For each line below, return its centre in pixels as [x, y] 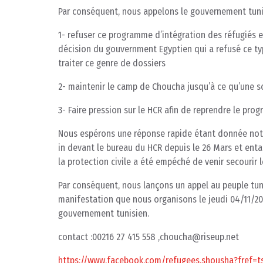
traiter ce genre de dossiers [112, 63]
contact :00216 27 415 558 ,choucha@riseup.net [149, 237]
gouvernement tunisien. [104, 214]
